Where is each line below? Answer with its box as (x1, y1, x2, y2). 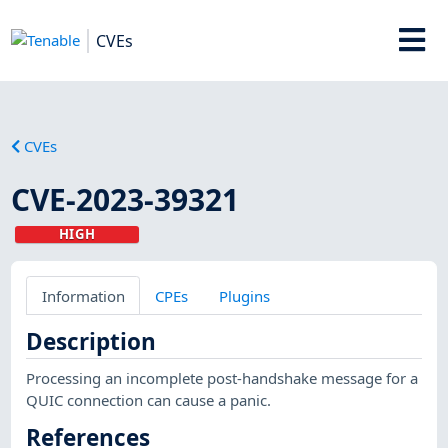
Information (41, 285, 125, 306)
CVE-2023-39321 (11, 178, 240, 220)
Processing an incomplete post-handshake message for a (26, 367, 419, 388)
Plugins (218, 285, 270, 306)
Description (26, 325, 157, 357)
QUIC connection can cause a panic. (26, 389, 272, 410)
